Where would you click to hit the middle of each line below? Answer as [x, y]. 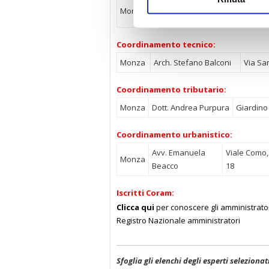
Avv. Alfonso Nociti [185, 11]
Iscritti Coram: [145, 193]
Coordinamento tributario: [171, 89]
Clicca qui [135, 207]
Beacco [165, 166]
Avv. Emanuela [179, 153]
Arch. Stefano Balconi [192, 62]
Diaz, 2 [244, 17]
